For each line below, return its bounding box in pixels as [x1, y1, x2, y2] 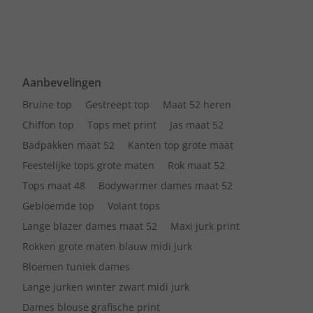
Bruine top [22, 98, 72, 111]
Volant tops [108, 199, 160, 212]
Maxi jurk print [170, 219, 240, 233]
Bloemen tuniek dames [22, 260, 130, 273]
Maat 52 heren [163, 98, 231, 111]
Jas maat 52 [170, 118, 224, 131]
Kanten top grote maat [128, 138, 233, 152]
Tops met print [87, 118, 156, 131]
